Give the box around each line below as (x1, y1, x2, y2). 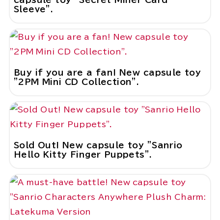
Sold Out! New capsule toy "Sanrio (13, 141, 183, 150)
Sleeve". (13, 5, 54, 14)
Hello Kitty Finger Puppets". (13, 150, 152, 159)
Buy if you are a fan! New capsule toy (13, 68, 201, 77)
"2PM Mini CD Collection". (13, 78, 139, 86)
